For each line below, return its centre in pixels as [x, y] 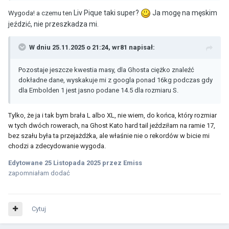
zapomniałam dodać [39, 173]
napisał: [141, 48]
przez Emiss [121, 163]
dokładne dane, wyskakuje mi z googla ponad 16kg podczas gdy [116, 80]
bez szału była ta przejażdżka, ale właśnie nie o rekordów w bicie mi [109, 136]
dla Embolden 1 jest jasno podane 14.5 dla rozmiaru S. [99, 90]
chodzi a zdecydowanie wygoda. [57, 146]
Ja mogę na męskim [184, 13]
